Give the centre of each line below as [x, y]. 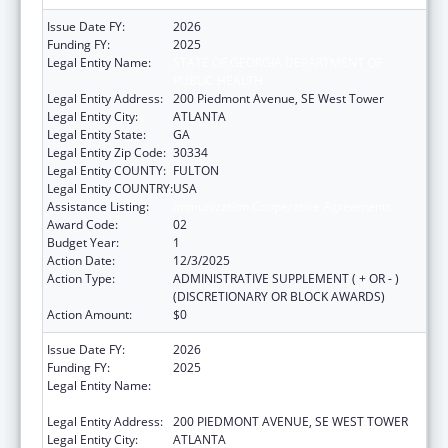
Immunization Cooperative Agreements [282, 206]
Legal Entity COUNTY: [106, 170]
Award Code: [82, 224]
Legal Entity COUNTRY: [110, 188]
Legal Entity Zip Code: [106, 152]
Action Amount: [89, 314]
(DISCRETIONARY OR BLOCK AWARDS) [279, 296]
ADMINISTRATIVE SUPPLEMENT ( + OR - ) [286, 278]
